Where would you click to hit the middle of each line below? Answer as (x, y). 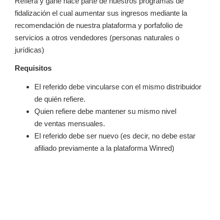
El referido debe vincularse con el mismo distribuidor (118, 86)
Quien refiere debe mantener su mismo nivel (105, 111)
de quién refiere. (60, 99)
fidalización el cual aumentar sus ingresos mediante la (101, 13)
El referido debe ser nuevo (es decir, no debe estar (115, 136)
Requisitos (33, 68)
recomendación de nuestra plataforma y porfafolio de (99, 25)
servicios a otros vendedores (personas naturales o (97, 37)
